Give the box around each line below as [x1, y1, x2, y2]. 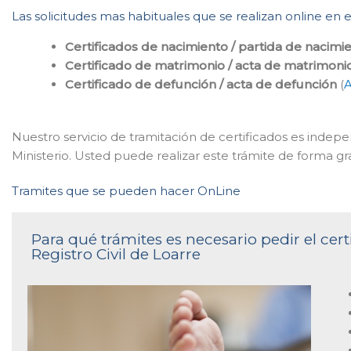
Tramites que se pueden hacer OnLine [12, 183, 241, 198]
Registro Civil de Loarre [31, 244, 201, 263]
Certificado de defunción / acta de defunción [64, 77, 337, 92]
